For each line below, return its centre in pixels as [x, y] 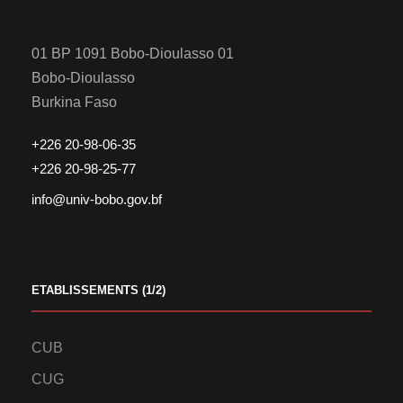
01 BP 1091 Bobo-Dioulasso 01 [133, 54]
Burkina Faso [74, 103]
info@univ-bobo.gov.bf [97, 200]
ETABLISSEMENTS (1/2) [99, 291]
